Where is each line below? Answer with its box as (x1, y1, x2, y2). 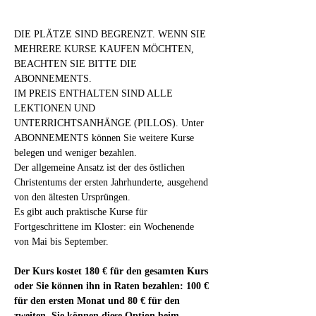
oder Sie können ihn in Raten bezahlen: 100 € (14, 281, 212, 291)
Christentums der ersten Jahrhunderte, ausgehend (14, 177, 211, 188)
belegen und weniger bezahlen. (14, 147, 137, 158)
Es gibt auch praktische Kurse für (14, 207, 150, 217)
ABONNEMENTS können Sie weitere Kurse (14, 133, 197, 143)
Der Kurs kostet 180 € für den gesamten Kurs (14, 266, 211, 276)
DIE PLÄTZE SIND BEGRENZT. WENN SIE (14, 29, 209, 39)
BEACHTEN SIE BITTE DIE (14, 59, 140, 69)
